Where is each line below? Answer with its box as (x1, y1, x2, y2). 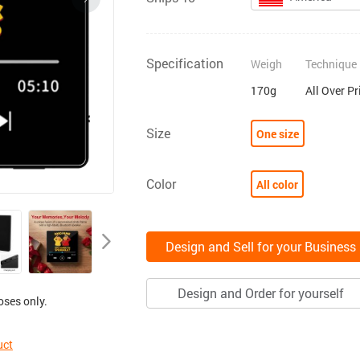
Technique (305, 55, 357, 72)
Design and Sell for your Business (165, 237, 356, 255)
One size (256, 125, 299, 141)
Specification (146, 54, 223, 72)
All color (256, 176, 298, 192)
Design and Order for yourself (177, 284, 344, 301)
